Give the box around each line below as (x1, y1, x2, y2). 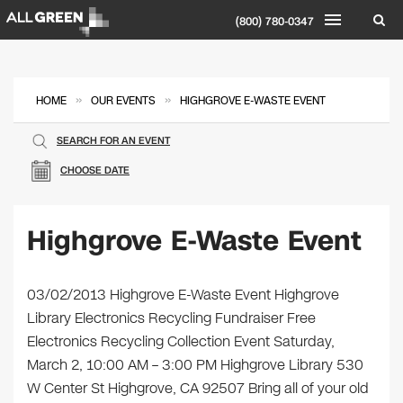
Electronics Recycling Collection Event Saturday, (27, 331, 335, 352)
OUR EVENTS (91, 94, 156, 108)
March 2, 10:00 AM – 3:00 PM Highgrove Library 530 (27, 354, 363, 375)
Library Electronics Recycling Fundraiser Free (27, 308, 316, 328)
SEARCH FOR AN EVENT (57, 134, 170, 148)
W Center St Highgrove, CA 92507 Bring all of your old (27, 378, 369, 399)
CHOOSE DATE (60, 164, 130, 177)
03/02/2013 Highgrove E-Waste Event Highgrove (27, 284, 339, 305)
